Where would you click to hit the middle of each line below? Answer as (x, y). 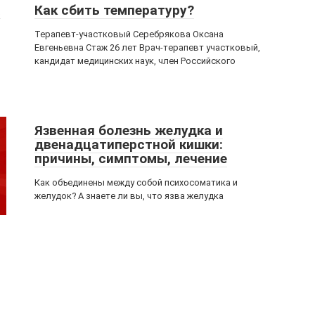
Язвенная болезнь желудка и (129, 130)
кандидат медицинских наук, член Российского (135, 61)
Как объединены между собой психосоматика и (136, 182)
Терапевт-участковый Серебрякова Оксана (129, 34)
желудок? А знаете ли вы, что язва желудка (129, 196)
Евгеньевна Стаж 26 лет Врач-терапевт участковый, (147, 47)
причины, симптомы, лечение (131, 159)
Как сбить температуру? (114, 10)
